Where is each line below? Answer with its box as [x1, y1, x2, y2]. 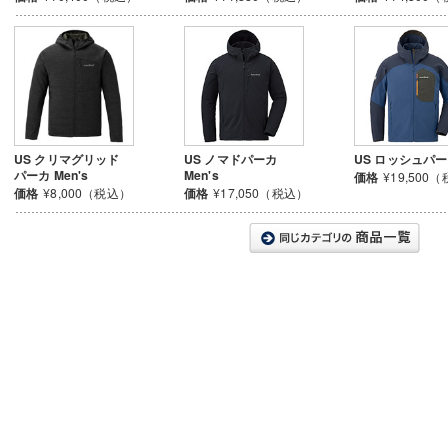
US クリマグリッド [14, 149, 120, 168]
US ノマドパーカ [184, 149, 278, 168]
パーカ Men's [14, 165, 89, 184]
